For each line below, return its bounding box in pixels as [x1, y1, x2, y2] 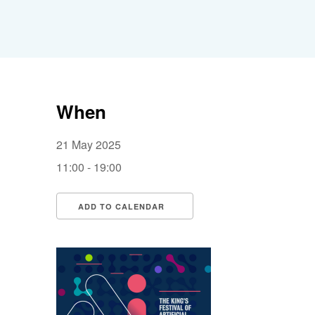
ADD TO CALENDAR [78, 201, 165, 212]
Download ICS [81, 224, 154, 240]
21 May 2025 [56, 136, 132, 153]
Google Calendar [207, 224, 292, 240]
